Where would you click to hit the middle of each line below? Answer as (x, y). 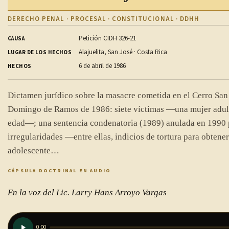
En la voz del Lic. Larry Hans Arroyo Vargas (87, 192)
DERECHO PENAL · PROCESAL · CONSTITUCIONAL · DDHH (104, 19)
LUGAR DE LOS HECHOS (40, 52)
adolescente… (33, 150)
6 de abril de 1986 (102, 66)
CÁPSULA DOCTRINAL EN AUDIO (60, 170)
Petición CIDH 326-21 (108, 38)
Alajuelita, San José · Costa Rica (123, 52)
